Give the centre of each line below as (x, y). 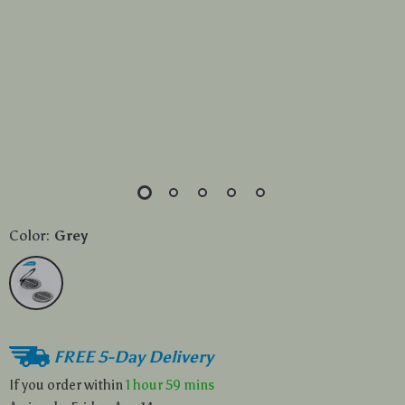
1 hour (144, 385)
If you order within (67, 385)
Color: (29, 235)
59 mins (190, 385)
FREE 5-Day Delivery (133, 357)
